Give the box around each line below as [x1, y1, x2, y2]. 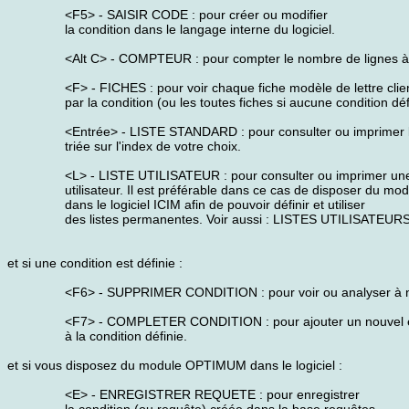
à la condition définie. [65, 329, 187, 343]
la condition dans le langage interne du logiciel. [65, 22, 335, 37]
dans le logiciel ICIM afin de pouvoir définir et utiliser [65, 197, 365, 212]
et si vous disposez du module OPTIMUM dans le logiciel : [7, 358, 342, 372]
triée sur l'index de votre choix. [65, 139, 241, 153]
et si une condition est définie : [7, 256, 183, 270]
